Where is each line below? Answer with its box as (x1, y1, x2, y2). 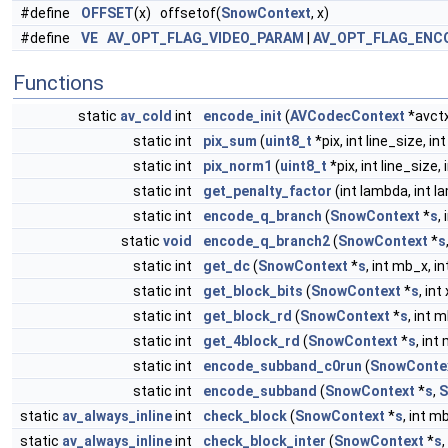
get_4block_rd (203, 333, 300, 349)
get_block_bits (203, 283, 303, 299)
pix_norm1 (203, 158, 272, 174)
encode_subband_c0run (203, 358, 362, 374)
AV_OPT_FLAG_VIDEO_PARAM (107, 30, 304, 46)
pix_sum (203, 133, 257, 149)
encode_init (203, 108, 282, 124)
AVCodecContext (290, 108, 405, 124)
